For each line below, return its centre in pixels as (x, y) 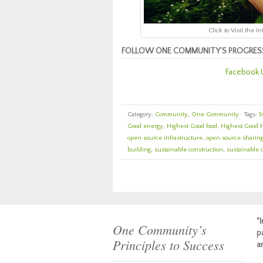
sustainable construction (189, 150)
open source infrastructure (165, 138)
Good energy (145, 126)
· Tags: (249, 114)
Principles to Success (168, 245)
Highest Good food (192, 126)
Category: (141, 114)
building (139, 150)
